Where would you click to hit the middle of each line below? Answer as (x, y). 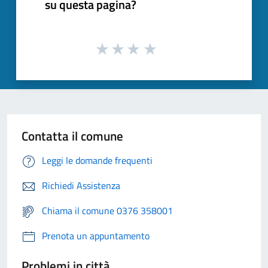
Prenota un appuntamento (96, 236)
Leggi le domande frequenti (97, 161)
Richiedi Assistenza (81, 186)
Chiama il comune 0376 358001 (107, 211)
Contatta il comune (72, 136)
